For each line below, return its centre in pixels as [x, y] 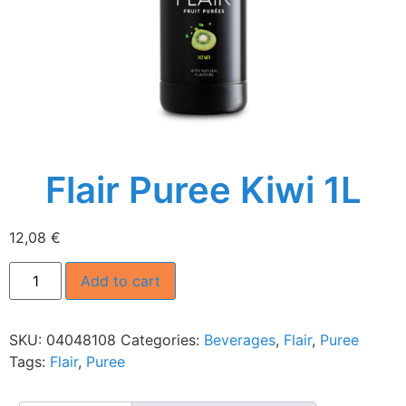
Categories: [162, 339]
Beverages [240, 339]
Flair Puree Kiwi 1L [203, 190]
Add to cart [121, 280]
